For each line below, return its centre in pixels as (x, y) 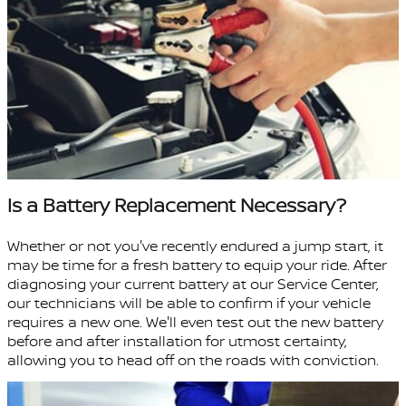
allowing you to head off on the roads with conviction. (193, 360)
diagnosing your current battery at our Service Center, (193, 284)
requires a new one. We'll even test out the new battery (195, 322)
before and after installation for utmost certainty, (177, 341)
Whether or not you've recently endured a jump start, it (195, 246)
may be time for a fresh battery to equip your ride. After (197, 265)
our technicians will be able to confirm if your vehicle (189, 303)
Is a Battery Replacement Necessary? (177, 206)
